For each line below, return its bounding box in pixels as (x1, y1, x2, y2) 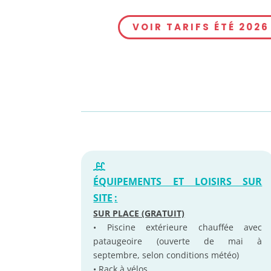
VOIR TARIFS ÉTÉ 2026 (132, 21, 269, 34)
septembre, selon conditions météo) (93, 249, 240, 261)
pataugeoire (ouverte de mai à (93, 235, 263, 247)
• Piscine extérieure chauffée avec (93, 221, 263, 233)
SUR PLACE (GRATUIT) (93, 207, 185, 220)
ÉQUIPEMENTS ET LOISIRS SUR (93, 175, 263, 189)
